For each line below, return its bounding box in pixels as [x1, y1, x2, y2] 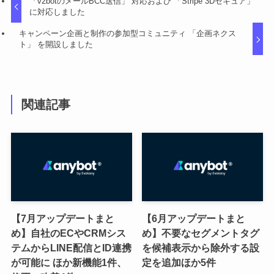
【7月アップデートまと [10, 212, 114, 224]
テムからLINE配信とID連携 [10, 242, 131, 253]
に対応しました [29, 7, 86, 17]
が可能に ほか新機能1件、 [10, 256, 127, 268]
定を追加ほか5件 [142, 256, 217, 268]
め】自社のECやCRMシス [10, 227, 126, 239]
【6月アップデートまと [142, 212, 246, 224]
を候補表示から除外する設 [142, 242, 260, 253]
